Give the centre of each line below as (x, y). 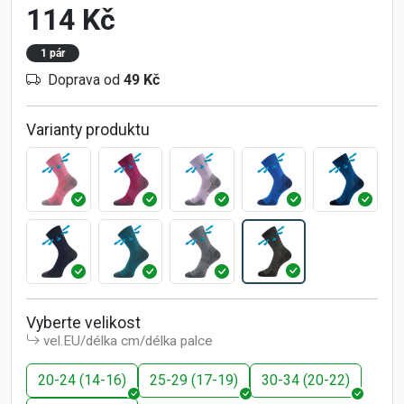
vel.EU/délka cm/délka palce (128, 340)
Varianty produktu (88, 130)
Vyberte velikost (83, 322)
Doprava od (86, 80)
